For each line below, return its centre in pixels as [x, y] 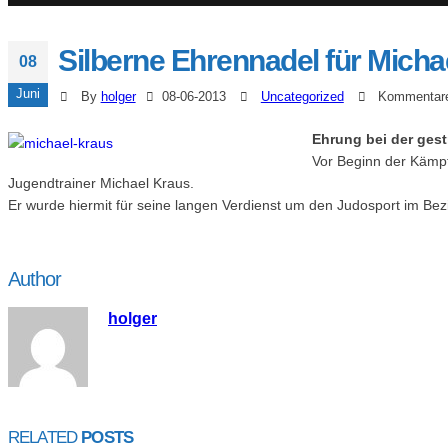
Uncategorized [302, 97]
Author [34, 279]
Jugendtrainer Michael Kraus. [101, 183]
